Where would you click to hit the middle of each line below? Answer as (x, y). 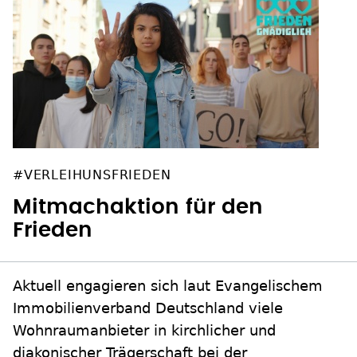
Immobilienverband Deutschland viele (148, 308)
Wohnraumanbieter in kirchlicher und (144, 331)
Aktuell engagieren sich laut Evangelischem (168, 286)
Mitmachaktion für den (138, 208)
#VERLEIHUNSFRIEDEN (92, 175)
